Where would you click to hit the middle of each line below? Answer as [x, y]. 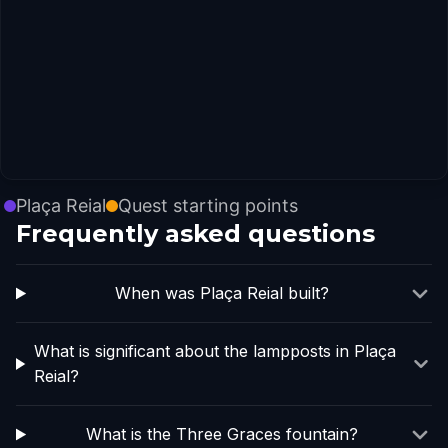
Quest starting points [208, 205]
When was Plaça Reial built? [221, 293]
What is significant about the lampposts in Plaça [215, 351]
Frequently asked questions [195, 233]
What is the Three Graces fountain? [221, 434]
